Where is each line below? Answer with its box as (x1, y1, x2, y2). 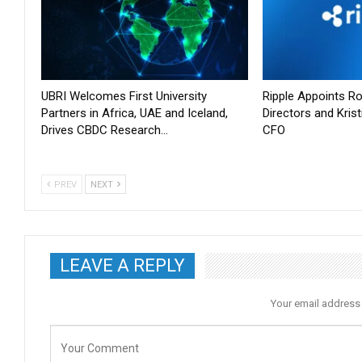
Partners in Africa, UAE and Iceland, (41, 105, 228, 120)
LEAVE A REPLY (60, 255, 185, 276)
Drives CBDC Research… (41, 122, 168, 137)
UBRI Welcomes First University (41, 88, 207, 103)
